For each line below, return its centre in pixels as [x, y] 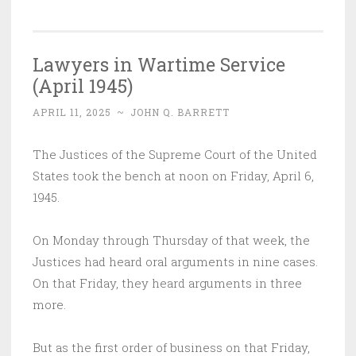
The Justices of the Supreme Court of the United [175, 154]
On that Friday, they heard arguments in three [167, 283]
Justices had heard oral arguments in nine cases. [175, 261]
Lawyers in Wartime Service [159, 64]
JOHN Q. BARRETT [180, 112]
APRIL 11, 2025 [72, 112]
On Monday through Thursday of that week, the [171, 240]
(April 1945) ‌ [85, 86]
